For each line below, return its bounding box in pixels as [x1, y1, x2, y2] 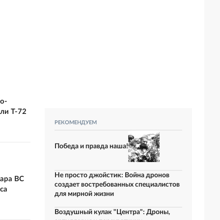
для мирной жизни [55, 191, 114, 197]
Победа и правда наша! [55, 142, 128, 150]
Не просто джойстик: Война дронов [55, 172, 169, 179]
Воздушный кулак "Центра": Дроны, [55, 209, 170, 216]
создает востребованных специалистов [55, 181, 180, 188]
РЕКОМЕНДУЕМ [55, 120, 97, 125]
